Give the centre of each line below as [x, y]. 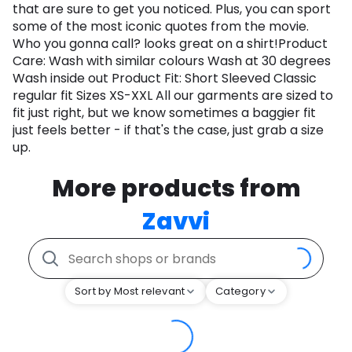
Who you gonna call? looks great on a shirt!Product [170, 44]
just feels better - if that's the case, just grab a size [168, 130]
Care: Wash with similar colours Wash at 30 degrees [172, 61]
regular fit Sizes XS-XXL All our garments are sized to [173, 96]
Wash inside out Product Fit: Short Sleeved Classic [165, 79]
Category [240, 291]
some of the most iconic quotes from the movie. [161, 27]
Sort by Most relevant [130, 291]
